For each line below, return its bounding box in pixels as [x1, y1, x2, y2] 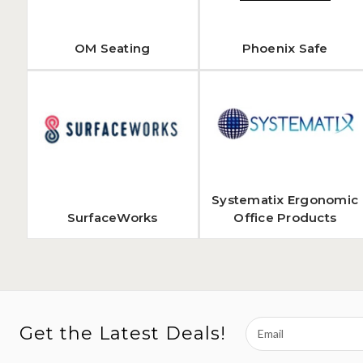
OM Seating [74, 41, 151, 56]
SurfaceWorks [66, 210, 158, 225]
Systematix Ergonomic [211, 192, 359, 207]
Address [246, 335, 288, 349]
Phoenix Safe [241, 41, 328, 56]
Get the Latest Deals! [19, 322, 226, 345]
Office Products [233, 210, 337, 225]
